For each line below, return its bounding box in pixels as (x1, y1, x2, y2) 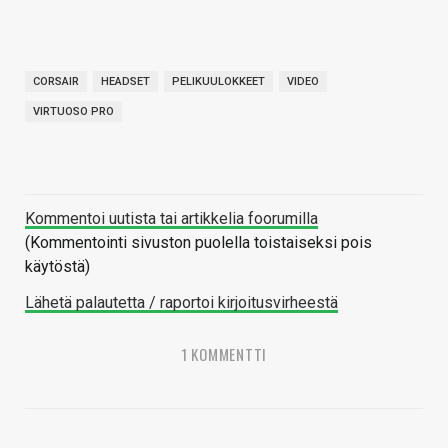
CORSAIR (33, 74, 79, 88)
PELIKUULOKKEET (172, 74, 265, 88)
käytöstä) (25, 256, 90, 276)
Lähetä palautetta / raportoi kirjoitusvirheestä (25, 292, 338, 312)
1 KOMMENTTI (180, 342, 268, 365)
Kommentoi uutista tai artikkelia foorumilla (25, 208, 318, 228)
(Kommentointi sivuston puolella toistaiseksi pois (25, 232, 372, 252)
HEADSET (101, 74, 150, 88)
